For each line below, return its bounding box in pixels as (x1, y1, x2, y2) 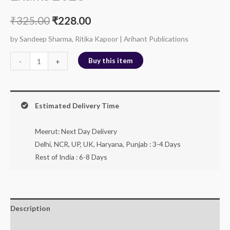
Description (10, 203, 50, 213)
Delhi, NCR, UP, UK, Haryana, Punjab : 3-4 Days (34, 139, 181, 148)
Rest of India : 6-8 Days (34, 152, 107, 161)
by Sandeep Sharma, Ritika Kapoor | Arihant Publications (10, 34, 188, 43)
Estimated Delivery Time (34, 101, 119, 110)
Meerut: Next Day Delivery (34, 126, 117, 136)
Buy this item (88, 56, 133, 65)
